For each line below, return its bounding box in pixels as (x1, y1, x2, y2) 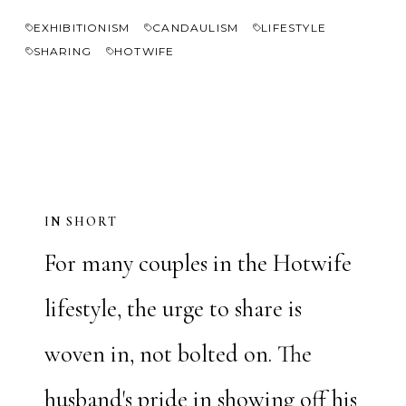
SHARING (33, 43, 92, 58)
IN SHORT (43, 213, 119, 229)
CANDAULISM (152, 20, 239, 34)
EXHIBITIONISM (33, 20, 130, 34)
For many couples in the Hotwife (43, 249, 352, 279)
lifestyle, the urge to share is (43, 295, 302, 324)
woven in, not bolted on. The (43, 340, 312, 370)
